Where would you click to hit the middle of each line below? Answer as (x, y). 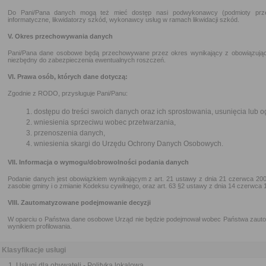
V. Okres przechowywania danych (60, 36)
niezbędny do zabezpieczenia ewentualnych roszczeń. (87, 60)
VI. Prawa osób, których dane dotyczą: (68, 77)
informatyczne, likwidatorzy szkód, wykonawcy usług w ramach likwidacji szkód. (123, 20)
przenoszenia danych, (69, 133)
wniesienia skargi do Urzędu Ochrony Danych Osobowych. (129, 144)
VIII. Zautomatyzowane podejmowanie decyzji (79, 202)
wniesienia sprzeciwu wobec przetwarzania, (105, 122)
